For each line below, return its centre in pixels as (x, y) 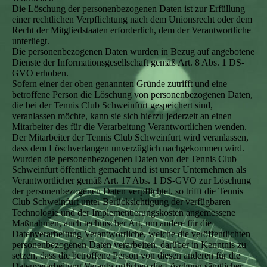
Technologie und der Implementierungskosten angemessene (124, 212)
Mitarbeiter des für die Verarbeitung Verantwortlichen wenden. (129, 127)
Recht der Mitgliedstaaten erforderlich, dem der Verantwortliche (131, 30)
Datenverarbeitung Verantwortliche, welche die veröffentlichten (131, 234)
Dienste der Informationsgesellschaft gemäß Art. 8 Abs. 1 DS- (128, 62)
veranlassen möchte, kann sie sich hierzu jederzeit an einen (122, 116)
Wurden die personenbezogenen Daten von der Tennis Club (124, 159)
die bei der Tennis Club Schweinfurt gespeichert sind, (112, 105)
